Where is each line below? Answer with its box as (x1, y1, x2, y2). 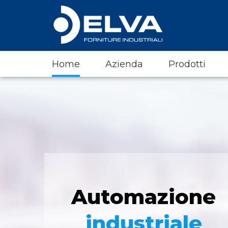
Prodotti (168, 59, 206, 70)
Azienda (105, 59, 143, 70)
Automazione (71, 184, 216, 209)
